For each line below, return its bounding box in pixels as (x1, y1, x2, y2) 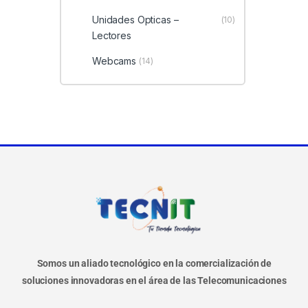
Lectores (91, 29, 131, 41)
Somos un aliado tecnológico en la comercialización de (36, 258, 272, 269)
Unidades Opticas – (91, 13, 179, 25)
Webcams (91, 55, 136, 67)
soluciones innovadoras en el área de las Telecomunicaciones (22, 275, 287, 287)
